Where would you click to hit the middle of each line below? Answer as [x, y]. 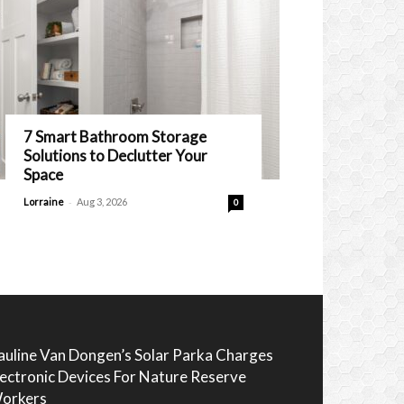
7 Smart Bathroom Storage [115, 137]
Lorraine [44, 202]
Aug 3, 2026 [102, 202]
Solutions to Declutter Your [115, 156]
